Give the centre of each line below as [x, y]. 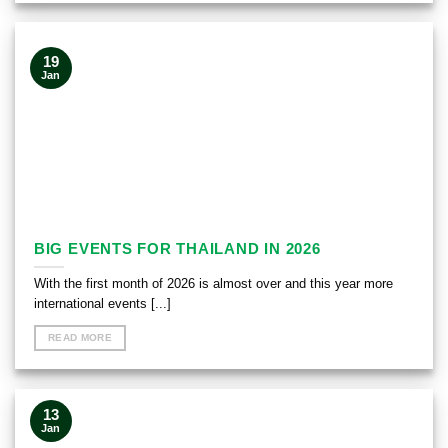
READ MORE [80, 338]
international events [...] [102, 303]
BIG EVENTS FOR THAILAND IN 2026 [177, 248]
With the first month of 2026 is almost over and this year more [213, 283]
